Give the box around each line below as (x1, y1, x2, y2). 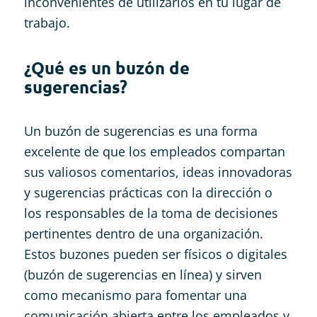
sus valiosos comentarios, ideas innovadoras (23, 163, 292, 180)
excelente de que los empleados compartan (23, 142, 285, 160)
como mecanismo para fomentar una (23, 286, 247, 304)
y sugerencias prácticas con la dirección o (23, 183, 272, 201)
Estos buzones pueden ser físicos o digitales (23, 245, 287, 263)
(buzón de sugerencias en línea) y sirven (23, 265, 262, 283)
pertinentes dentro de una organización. (23, 224, 263, 242)
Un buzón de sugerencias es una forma (23, 122, 258, 139)
